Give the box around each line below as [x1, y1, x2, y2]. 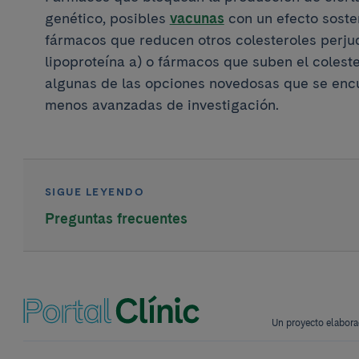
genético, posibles [44, 9, 170, 26]
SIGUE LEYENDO [44, 184, 145, 198]
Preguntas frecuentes [44, 210, 188, 228]
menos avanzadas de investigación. [44, 95, 279, 113]
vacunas [169, 9, 224, 26]
